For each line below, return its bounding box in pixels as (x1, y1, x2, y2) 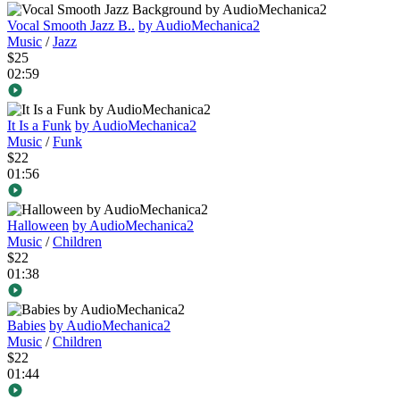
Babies (7, 318, 46, 334)
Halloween (7, 218, 69, 234)
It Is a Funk (7, 118, 71, 134)
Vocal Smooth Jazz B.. (7, 18, 135, 34)
